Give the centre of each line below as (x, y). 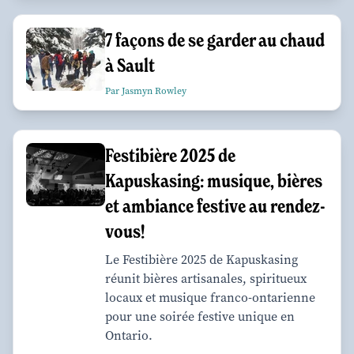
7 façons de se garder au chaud (215, 40)
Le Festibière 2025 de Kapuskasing (201, 259)
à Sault (130, 65)
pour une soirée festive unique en (200, 316)
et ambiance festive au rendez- (215, 205)
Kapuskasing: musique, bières (214, 180)
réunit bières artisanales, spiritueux (206, 278)
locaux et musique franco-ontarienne (210, 297)
